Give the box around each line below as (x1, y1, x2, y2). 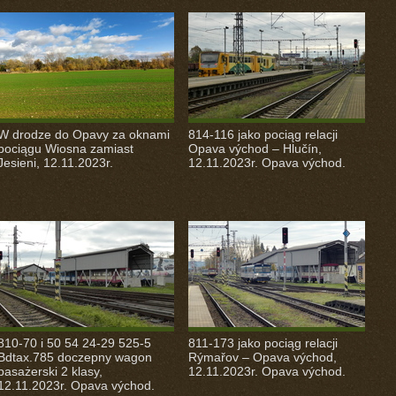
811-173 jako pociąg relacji (187, 336, 338, 350)
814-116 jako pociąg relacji (187, 127, 338, 141)
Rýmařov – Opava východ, (187, 350, 337, 364)
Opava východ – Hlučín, (187, 141, 322, 156)
